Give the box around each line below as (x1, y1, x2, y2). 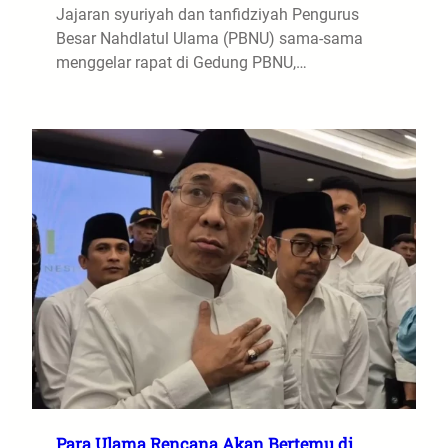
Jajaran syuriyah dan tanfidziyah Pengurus (56, 5, 359, 24)
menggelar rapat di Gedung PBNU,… (56, 53, 307, 72)
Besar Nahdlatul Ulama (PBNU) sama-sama (56, 29, 363, 48)
